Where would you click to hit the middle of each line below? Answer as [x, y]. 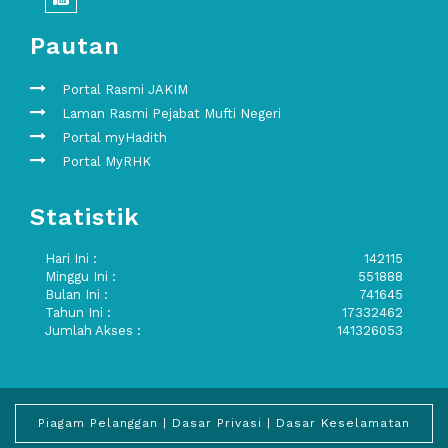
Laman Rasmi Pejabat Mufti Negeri [171, 114]
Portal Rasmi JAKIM [125, 90]
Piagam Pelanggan [98, 422]
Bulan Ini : [76, 294]
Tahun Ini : [78, 312]
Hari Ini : [71, 258]
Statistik [85, 217]
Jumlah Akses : [93, 330]
